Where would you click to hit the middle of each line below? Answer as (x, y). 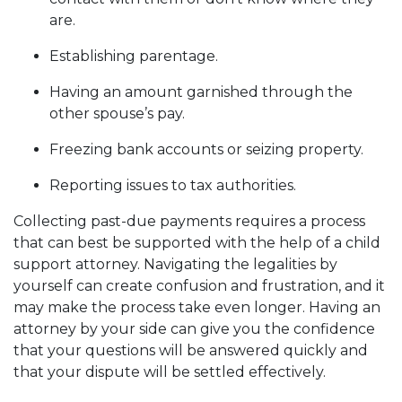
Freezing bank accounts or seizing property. (206, 149)
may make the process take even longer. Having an (197, 307)
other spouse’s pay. (117, 114)
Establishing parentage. (134, 56)
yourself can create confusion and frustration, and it (199, 286)
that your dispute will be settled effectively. (173, 372)
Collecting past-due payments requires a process (189, 221)
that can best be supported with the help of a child (197, 243)
